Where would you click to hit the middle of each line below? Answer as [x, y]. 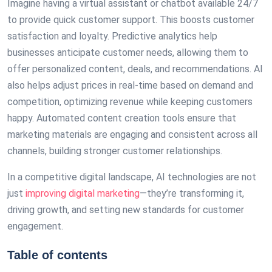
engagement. [35, 226]
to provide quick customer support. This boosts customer [131, 20]
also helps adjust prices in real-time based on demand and [130, 85]
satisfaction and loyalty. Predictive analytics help [112, 36]
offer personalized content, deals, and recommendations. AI [135, 69]
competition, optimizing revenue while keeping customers [130, 102]
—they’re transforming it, [192, 193]
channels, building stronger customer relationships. [115, 151]
